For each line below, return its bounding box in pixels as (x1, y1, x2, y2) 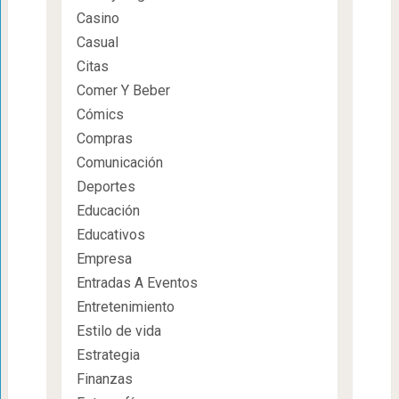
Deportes (76, 178, 135, 196)
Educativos (76, 226, 145, 244)
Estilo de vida (76, 322, 161, 340)
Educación (76, 202, 140, 220)
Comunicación (76, 154, 163, 172)
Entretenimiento (76, 298, 175, 316)
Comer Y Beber (76, 82, 170, 100)
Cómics (76, 106, 124, 124)
